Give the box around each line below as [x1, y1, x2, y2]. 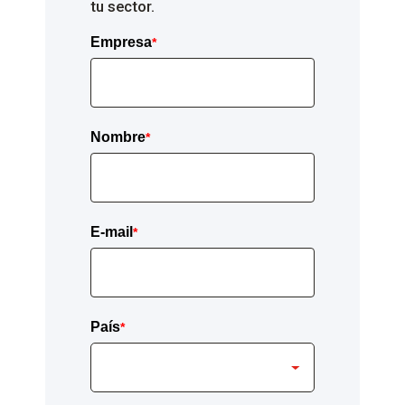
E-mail [90, 224, 133, 240]
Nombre [90, 129, 146, 146]
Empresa [90, 34, 152, 51]
